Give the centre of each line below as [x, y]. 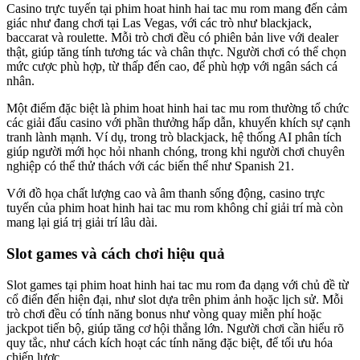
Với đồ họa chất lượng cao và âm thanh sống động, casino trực [166, 194]
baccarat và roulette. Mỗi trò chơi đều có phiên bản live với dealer [172, 38]
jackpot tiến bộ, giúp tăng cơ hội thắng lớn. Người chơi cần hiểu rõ [175, 328]
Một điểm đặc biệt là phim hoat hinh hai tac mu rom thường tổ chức [178, 108]
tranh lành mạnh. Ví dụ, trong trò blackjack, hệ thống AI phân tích [174, 137]
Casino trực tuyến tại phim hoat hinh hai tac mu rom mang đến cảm [177, 9]
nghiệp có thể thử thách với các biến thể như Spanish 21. [150, 166]
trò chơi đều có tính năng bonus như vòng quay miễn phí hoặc [164, 313]
